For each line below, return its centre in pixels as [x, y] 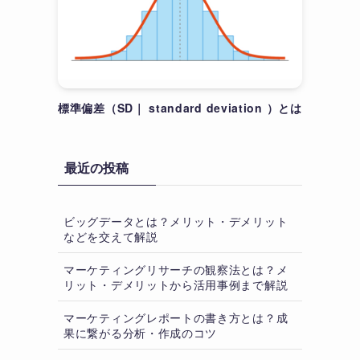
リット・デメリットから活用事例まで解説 [176, 284]
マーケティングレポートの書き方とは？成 [176, 317]
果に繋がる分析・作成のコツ [141, 332]
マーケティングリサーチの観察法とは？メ [176, 269]
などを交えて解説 [111, 236]
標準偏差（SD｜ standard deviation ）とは [180, 108]
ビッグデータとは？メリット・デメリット [176, 221]
